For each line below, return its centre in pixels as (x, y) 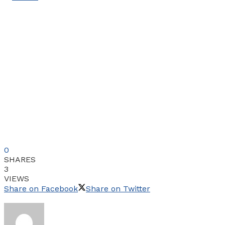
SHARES (20, 160)
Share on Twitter (118, 189)
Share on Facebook (41, 189)
